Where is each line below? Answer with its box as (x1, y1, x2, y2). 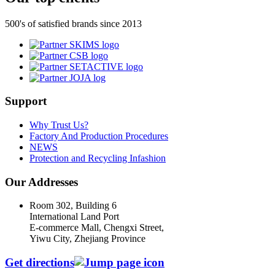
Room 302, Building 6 (29, 200, 117, 211)
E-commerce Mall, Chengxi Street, (29, 222, 164, 233)
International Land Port (29, 211, 119, 222)
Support (5, 95, 47, 108)
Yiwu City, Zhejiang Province (29, 233, 145, 244)
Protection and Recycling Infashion (29, 153, 166, 164)
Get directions (5, 256, 74, 269)
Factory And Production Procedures (29, 131, 168, 142)
